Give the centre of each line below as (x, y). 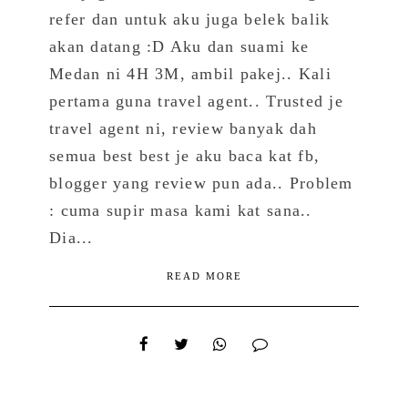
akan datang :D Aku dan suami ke (179, 46)
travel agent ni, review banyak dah (183, 128)
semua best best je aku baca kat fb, (185, 155)
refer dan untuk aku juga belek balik (190, 19)
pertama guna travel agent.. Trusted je (196, 101)
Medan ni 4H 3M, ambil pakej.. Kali (190, 73)
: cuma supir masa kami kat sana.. (181, 210)
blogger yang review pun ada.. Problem (201, 183)
